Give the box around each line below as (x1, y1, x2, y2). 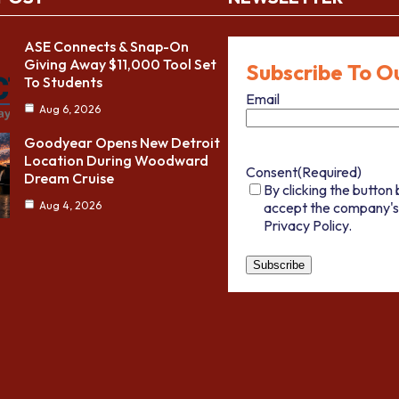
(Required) (297, 162, 362, 181)
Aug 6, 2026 (39, 102, 102, 117)
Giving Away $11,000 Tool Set (24, 55, 217, 74)
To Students (24, 73, 103, 92)
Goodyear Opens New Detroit (24, 134, 221, 152)
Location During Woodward (24, 151, 209, 170)
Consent (245, 162, 297, 181)
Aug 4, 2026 (39, 199, 102, 213)
